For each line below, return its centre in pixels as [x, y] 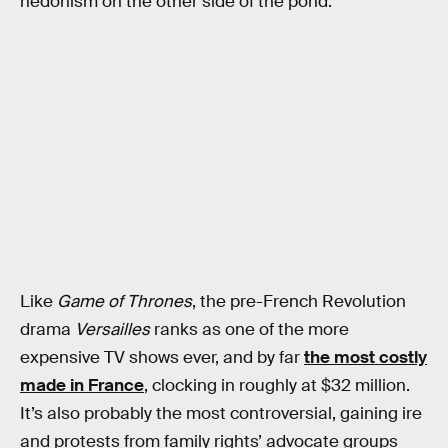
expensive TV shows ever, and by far [162, 358]
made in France [82, 386]
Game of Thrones [124, 302]
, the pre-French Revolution [299, 302]
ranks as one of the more [249, 330]
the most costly [365, 358]
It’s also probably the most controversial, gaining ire [221, 414]
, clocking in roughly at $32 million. [277, 386]
